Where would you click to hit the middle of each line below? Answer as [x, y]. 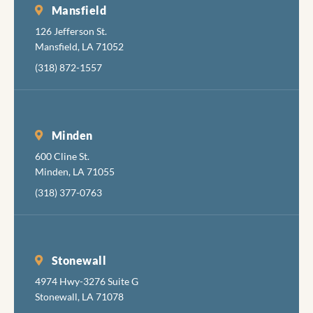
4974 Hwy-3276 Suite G [87, 281]
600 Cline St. [62, 156]
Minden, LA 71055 [75, 171]
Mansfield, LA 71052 [79, 46]
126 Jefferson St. [71, 31]
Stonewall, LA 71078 [79, 296]
